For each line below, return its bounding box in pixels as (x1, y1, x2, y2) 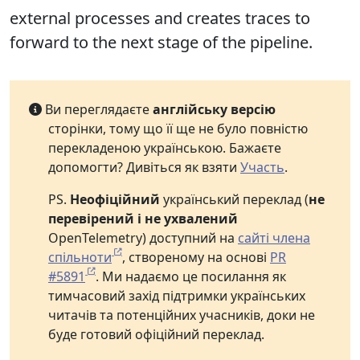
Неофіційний (70, 190, 160, 208)
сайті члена (238, 229, 310, 247)
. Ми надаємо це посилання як (96, 268, 286, 285)
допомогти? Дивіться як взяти (48, 158, 240, 176)
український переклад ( (160, 190, 309, 208)
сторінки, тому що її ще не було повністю (48, 120, 308, 137)
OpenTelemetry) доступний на (48, 229, 238, 247)
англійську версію (153, 100, 276, 118)
